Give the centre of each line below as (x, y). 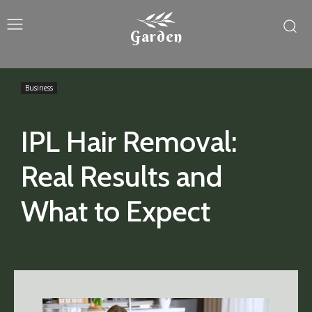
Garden (156, 36)
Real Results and (122, 176)
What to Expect (116, 211)
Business (39, 88)
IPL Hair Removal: (129, 141)
